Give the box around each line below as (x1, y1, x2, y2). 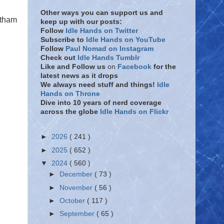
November (59, 183, 95, 191)
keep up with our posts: (40, 18, 122, 25)
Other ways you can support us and (40, 9, 163, 16)
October (59, 196, 87, 204)
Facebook (117, 63, 151, 70)
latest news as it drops (40, 72, 118, 79)
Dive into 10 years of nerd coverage (40, 99, 161, 106)
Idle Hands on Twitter (65, 27, 138, 34)
